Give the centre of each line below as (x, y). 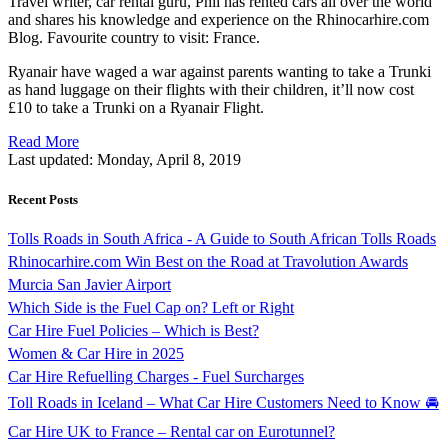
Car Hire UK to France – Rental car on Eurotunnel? (171, 431)
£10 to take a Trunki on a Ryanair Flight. (136, 108)
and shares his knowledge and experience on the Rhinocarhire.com (218, 20)
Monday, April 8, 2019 (169, 160)
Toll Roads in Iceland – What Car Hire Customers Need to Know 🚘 (223, 402)
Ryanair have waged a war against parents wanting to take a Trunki (219, 72)
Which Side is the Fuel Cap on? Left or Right (151, 307)
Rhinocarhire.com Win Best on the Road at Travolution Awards (208, 261)
